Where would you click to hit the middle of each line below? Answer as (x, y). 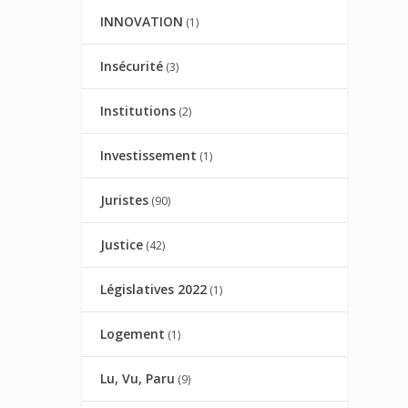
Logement (133, 334)
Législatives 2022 (154, 290)
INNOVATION (142, 22)
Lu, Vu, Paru (138, 379)
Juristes (125, 200)
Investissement (149, 156)
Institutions (138, 111)
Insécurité (132, 66)
